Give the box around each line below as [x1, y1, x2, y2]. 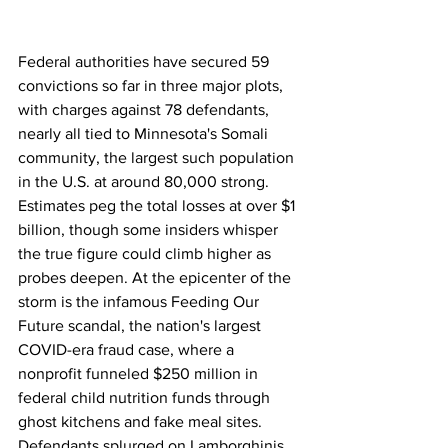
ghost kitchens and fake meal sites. [18, 413, 266, 430]
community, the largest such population [18, 149, 298, 166]
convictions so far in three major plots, [18, 77, 287, 94]
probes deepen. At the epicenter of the [18, 269, 295, 286]
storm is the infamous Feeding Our [18, 293, 263, 310]
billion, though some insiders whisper [18, 221, 282, 238]
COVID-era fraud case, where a [18, 341, 238, 358]
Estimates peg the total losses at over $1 [18, 197, 299, 214]
